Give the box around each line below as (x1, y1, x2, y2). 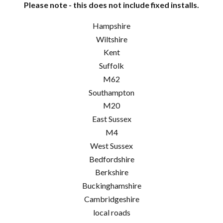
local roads (93, 207, 130, 217)
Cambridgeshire (84, 194, 139, 204)
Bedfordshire (89, 154, 134, 164)
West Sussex (90, 140, 133, 150)
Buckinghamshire (82, 181, 141, 191)
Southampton (89, 87, 134, 97)
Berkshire (95, 167, 128, 177)
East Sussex (92, 114, 131, 124)
